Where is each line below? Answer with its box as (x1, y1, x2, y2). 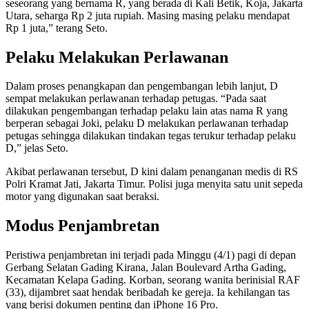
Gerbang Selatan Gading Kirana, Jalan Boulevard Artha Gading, (6, 261, 286, 274)
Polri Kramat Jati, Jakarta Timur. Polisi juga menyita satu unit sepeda (6, 178, 303, 190)
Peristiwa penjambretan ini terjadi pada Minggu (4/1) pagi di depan (6, 249, 296, 261)
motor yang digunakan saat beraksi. (6, 190, 159, 203)
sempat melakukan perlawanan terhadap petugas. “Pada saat (6, 92, 266, 105)
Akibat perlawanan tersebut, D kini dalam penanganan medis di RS (6, 166, 298, 178)
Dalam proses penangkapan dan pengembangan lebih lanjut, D (6, 80, 278, 92)
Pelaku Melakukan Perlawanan (6, 48, 228, 66)
